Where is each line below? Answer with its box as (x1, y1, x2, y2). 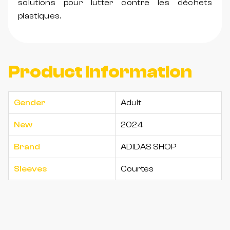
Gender (14, 98, 46, 108)
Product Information (8, 62, 192, 83)
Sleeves (14, 164, 47, 174)
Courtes (121, 164, 154, 174)
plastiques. (18, 11, 61, 21)
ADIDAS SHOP (121, 142, 176, 152)
